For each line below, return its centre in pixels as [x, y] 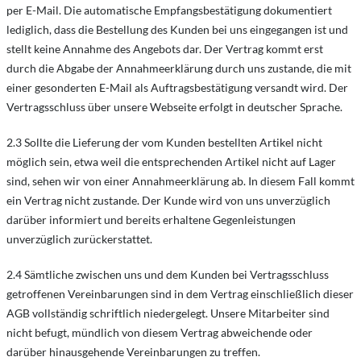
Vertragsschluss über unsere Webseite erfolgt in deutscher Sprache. [174, 107]
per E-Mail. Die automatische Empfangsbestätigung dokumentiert [169, 10]
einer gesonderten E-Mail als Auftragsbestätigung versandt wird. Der [177, 87]
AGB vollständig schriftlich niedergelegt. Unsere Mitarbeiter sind [168, 313]
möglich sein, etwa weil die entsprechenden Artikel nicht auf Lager [171, 162]
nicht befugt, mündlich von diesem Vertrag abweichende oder [160, 332]
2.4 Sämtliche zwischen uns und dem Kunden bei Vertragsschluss [168, 274]
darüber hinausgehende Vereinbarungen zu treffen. [133, 352]
